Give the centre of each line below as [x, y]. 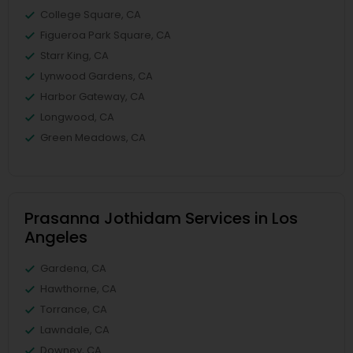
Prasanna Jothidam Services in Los [161, 218]
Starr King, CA [74, 56]
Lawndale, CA [75, 330]
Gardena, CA [73, 268]
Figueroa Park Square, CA [106, 35]
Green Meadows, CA [93, 137]
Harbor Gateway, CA [93, 97]
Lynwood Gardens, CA [97, 76]
